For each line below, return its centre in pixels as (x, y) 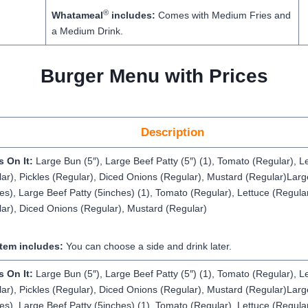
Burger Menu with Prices (154, 76)
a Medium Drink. (87, 31)
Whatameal (77, 15)
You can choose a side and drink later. (147, 246)
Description (172, 132)
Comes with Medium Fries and (224, 15)
